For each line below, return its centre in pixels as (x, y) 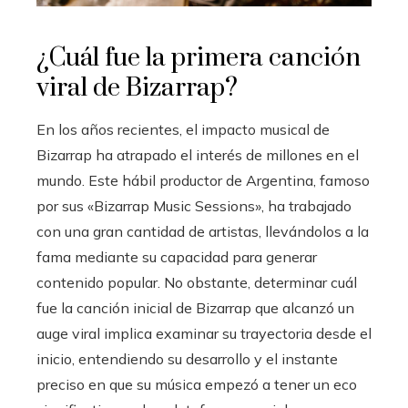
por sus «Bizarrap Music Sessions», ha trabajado (194, 206)
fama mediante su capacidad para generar (177, 257)
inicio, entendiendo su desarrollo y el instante (187, 359)
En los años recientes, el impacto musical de (183, 130)
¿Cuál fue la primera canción (199, 58)
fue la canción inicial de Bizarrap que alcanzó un (195, 308)
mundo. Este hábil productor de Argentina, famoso (203, 181)
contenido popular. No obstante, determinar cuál (197, 283)
